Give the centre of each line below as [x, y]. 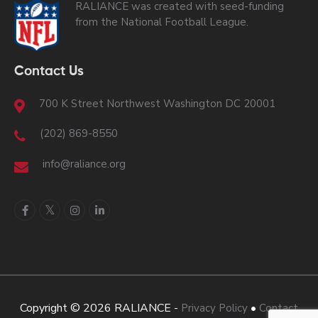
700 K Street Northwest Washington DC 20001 [157, 103]
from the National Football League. [161, 22]
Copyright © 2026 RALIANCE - [100, 308]
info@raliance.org [84, 164]
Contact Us [49, 72]
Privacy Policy [214, 308]
